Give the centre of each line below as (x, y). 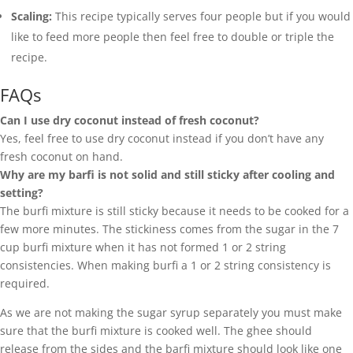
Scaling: (33, 16)
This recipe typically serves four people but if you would (203, 16)
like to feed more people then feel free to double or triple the (173, 36)
